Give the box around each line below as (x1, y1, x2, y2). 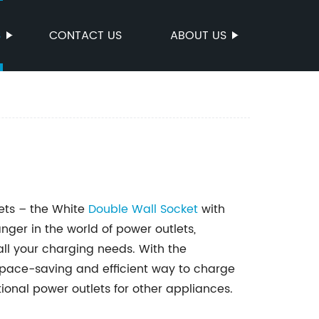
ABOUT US (170, 26, 226, 45)
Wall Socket (132, 200, 198, 219)
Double (88, 200, 132, 219)
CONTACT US (49, 26, 122, 45)
